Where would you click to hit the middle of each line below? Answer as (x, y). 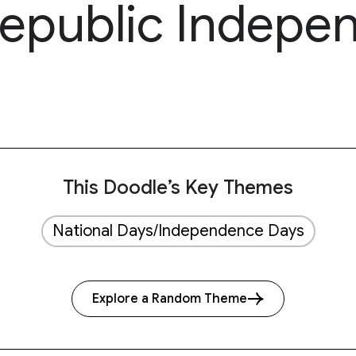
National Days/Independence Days (178, 231)
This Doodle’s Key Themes (178, 188)
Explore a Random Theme (170, 299)
